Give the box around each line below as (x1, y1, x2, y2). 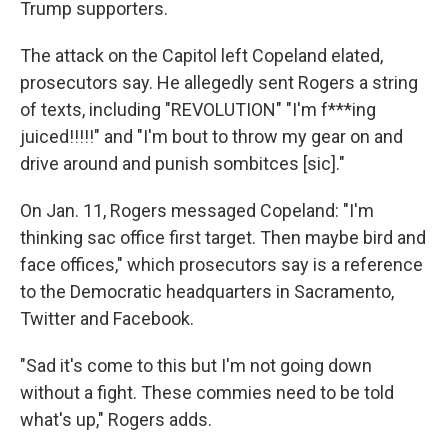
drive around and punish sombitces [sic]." (20, 153, 345, 175)
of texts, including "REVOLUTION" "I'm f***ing (20, 99, 376, 121)
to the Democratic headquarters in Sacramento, (20, 281, 394, 303)
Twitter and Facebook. (20, 308, 194, 330)
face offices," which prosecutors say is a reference (20, 254, 423, 276)
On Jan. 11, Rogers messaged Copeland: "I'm (20, 200, 374, 222)
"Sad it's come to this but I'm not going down (20, 355, 372, 377)
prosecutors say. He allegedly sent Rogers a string (20, 72, 418, 94)
